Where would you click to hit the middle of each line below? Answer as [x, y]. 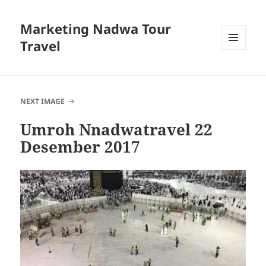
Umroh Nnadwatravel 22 [117, 130]
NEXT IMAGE [43, 102]
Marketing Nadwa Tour [96, 29]
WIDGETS [238, 75]
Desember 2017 [80, 147]
